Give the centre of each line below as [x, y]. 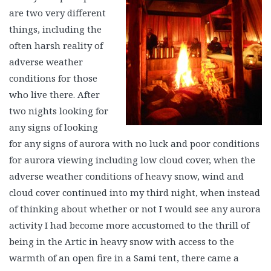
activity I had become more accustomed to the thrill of [129, 225]
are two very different [57, 12]
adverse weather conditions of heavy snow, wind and [126, 176]
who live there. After [54, 94]
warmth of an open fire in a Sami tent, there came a [124, 257]
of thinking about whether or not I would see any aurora [135, 208]
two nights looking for [59, 110]
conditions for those [53, 78]
